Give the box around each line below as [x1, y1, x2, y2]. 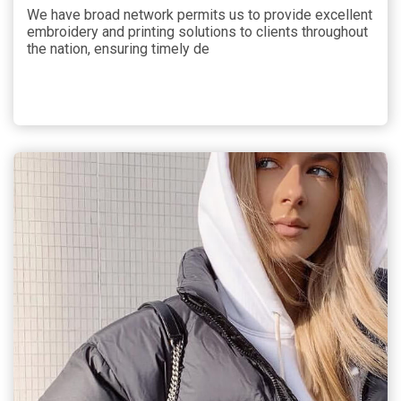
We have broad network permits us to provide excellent [27, 5, 372, 23]
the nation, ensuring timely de [27, 39, 209, 57]
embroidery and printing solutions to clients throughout [27, 22, 368, 40]
